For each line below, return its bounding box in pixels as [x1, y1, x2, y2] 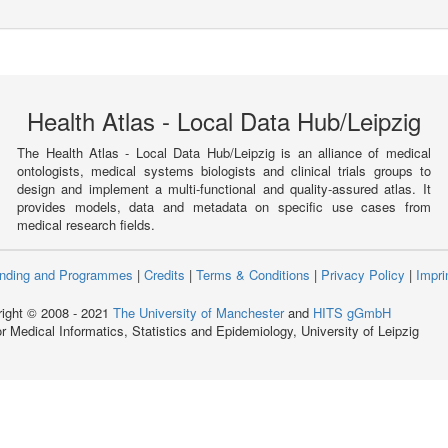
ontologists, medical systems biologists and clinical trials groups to [17, 160, 431, 180]
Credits [144, 264, 185, 284]
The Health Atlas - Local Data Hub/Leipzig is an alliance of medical [17, 142, 431, 162]
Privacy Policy [321, 264, 405, 284]
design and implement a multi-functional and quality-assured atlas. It [17, 178, 431, 198]
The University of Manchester [112, 302, 284, 322]
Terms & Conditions [196, 264, 310, 284]
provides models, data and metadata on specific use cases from [17, 196, 431, 216]
